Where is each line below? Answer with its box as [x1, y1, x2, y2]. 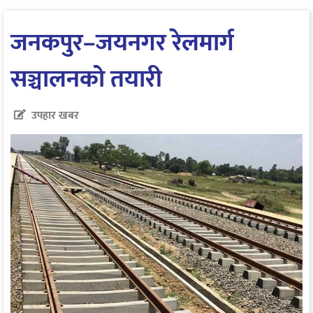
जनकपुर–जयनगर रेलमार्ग [10, 22, 234, 64]
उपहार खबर [31, 105, 79, 125]
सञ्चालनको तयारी [10, 58, 162, 100]
